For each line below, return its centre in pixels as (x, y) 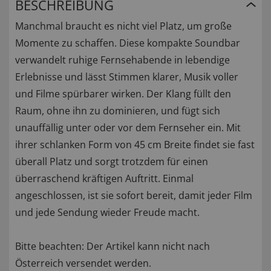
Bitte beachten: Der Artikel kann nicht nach (113, 247)
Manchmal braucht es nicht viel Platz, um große (123, 26)
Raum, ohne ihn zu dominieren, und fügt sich (118, 111)
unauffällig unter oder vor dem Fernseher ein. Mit (128, 128)
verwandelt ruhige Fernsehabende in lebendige (122, 60)
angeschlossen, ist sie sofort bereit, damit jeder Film (134, 196)
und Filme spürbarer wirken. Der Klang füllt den (123, 94)
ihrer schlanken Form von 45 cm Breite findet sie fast (135, 145)
